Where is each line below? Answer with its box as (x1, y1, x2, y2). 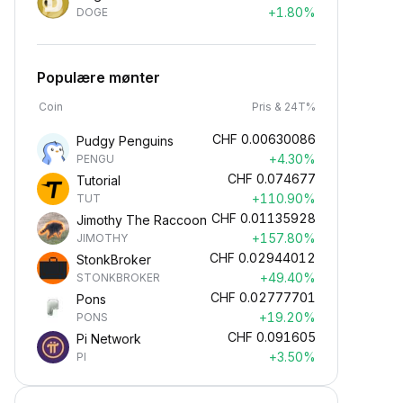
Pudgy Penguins (76, 133, 174, 148)
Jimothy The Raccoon (76, 212, 207, 228)
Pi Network (76, 331, 141, 346)
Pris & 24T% (252, 100, 316, 113)
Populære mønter (37, 68, 160, 86)
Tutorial (76, 173, 121, 188)
